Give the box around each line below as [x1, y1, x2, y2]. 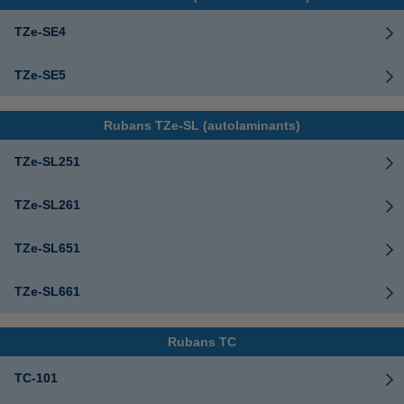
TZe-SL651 [14, 241, 80, 255]
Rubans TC [168, 335, 236, 349]
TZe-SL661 [14, 284, 80, 298]
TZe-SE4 [14, 24, 66, 39]
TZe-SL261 [14, 197, 80, 212]
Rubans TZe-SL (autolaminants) [104, 118, 300, 133]
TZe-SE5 [14, 68, 66, 82]
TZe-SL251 [14, 154, 80, 169]
